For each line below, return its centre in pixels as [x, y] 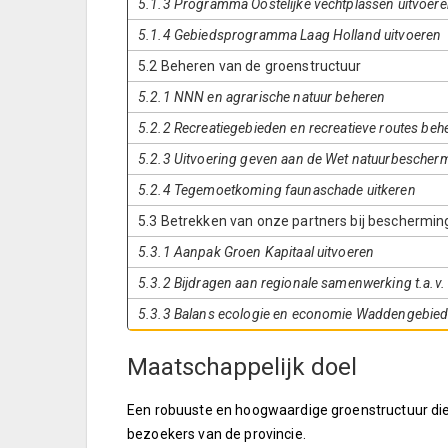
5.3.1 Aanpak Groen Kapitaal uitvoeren [256, 252]
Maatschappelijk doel [242, 367]
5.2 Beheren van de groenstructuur [250, 66]
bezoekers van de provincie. [216, 434]
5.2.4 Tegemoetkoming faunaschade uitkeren [277, 190]
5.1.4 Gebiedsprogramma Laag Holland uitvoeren [290, 35]
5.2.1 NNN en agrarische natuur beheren [262, 97]
